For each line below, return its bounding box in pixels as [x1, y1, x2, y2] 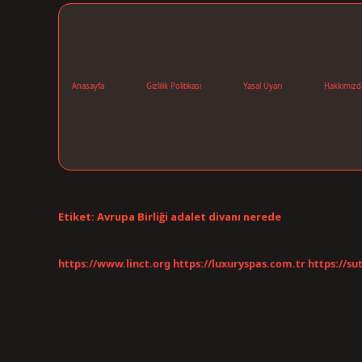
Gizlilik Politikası [146, 81, 201, 92]
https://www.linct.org [58, 256, 170, 271]
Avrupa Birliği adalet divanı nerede [97, 208, 281, 224]
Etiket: [58, 208, 97, 224]
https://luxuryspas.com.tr [173, 256, 305, 271]
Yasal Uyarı [243, 81, 282, 92]
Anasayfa [72, 81, 104, 92]
